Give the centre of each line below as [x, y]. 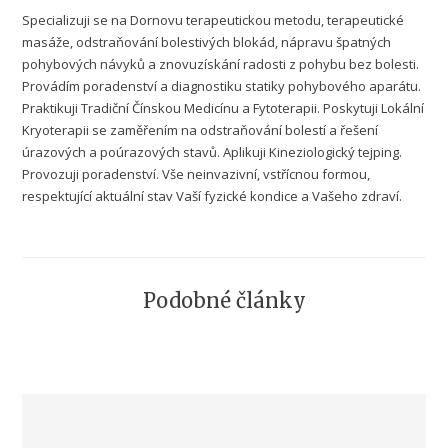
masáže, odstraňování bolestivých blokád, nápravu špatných [207, 41]
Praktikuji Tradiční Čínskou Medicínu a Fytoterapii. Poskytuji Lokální [223, 107]
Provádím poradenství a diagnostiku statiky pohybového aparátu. [222, 85]
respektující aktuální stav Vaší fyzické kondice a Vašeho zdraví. [212, 195]
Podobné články [224, 300]
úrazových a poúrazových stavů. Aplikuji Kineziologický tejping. [212, 151]
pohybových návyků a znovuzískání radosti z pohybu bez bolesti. [221, 63]
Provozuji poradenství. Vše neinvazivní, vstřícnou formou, [196, 173]
